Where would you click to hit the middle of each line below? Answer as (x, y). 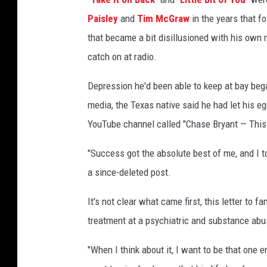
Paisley (103, 19)
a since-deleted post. (129, 173)
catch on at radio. (122, 57)
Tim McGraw (163, 19)
